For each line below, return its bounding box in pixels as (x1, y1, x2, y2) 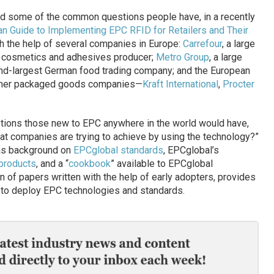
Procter (222, 78, 254, 91)
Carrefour (182, 38, 222, 50)
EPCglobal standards (73, 144, 163, 157)
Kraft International (142, 78, 218, 91)
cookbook (68, 158, 111, 170)
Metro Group (155, 51, 209, 64)
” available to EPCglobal (110, 158, 213, 170)
